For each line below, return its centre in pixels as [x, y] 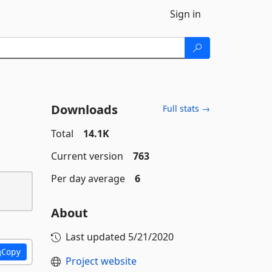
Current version [87, 156]
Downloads [84, 110]
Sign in [185, 14]
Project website [101, 261]
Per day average [88, 178]
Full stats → [186, 108]
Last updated [97, 237]
